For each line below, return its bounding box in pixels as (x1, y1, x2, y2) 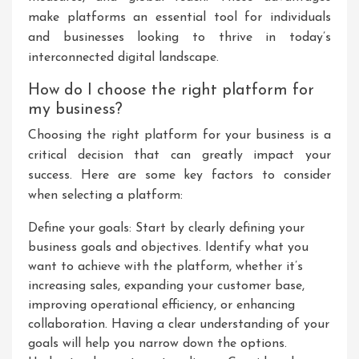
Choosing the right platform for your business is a (28, 129, 331, 142)
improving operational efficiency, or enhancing (28, 299, 295, 312)
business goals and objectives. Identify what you (28, 241, 309, 254)
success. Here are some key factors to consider (28, 169, 331, 182)
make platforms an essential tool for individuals (28, 11, 331, 24)
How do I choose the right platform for (28, 83, 314, 99)
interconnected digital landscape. (28, 51, 219, 64)
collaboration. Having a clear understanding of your (28, 318, 329, 331)
